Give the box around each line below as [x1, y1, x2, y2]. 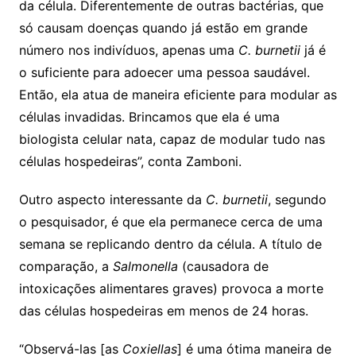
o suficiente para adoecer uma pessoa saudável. [18, 64, 310, 80]
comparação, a [18, 257, 113, 274]
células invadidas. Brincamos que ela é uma [18, 108, 280, 125]
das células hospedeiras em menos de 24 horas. [18, 302, 308, 319]
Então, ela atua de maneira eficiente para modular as [18, 86, 337, 103]
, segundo [267, 191, 327, 207]
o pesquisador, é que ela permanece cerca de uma [18, 213, 323, 230]
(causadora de [177, 257, 269, 274]
